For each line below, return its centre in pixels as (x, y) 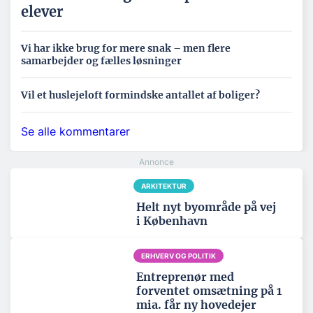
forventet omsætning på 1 (209, 291)
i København (172, 221)
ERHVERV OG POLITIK (178, 256)
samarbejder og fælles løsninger (101, 61)
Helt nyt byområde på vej (206, 207)
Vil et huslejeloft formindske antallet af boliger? (140, 95)
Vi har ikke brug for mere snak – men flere (126, 49)
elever (42, 12)
